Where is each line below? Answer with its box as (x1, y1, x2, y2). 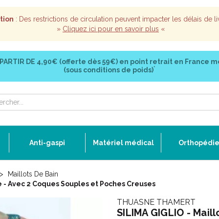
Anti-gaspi (29, 139, 65, 147)
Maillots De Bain (8, 170, 58, 178)
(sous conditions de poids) (64, 66, 153, 74)
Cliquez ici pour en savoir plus (63, 25, 159, 33)
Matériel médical (92, 139, 154, 147)
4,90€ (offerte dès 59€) (35, 58, 119, 66)
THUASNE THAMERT (117, 197, 196, 207)
